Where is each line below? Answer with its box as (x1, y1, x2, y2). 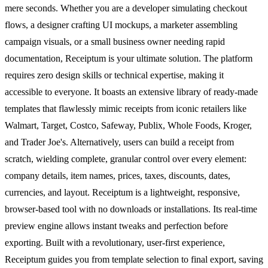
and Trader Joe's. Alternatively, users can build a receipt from (5, 136, 234, 147)
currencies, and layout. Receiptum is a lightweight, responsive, (5, 187, 240, 197)
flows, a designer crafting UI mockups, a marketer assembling (5, 19, 237, 30)
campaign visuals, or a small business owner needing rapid (5, 36, 225, 47)
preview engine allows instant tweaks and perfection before (5, 220, 228, 231)
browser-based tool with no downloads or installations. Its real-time (5, 203, 257, 214)
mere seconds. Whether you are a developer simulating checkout (5, 2, 247, 13)
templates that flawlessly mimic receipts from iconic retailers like (5, 103, 246, 114)
